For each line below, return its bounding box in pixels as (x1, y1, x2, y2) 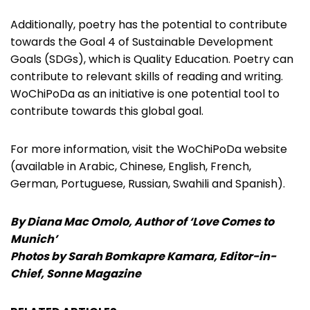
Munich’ (10, 231, 57, 248)
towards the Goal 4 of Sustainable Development (10, 34, 273, 51)
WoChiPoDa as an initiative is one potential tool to (10, 86, 280, 102)
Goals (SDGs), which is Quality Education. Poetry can (10, 51, 293, 68)
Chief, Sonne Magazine (10, 266, 141, 282)
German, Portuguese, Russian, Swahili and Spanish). (10, 176, 285, 192)
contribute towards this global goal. (10, 103, 203, 120)
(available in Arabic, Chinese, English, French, (10, 158, 251, 175)
